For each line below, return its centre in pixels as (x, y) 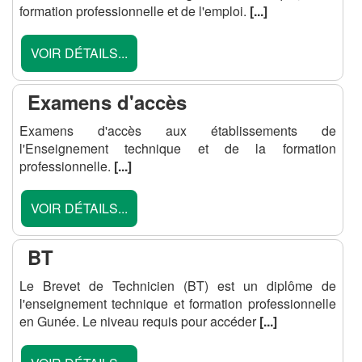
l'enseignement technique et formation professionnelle (178, 303)
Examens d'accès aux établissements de (178, 130)
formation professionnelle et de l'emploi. (135, 11)
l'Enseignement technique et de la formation (178, 148)
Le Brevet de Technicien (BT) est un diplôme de (178, 286)
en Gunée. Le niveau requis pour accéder (139, 321)
